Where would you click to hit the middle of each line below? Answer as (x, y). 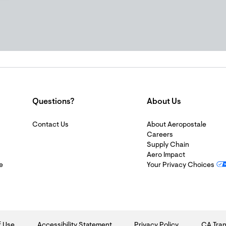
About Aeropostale (177, 125)
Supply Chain (168, 145)
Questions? (53, 102)
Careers (160, 135)
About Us (164, 102)
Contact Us (50, 125)
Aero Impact (166, 155)
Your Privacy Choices (181, 165)
